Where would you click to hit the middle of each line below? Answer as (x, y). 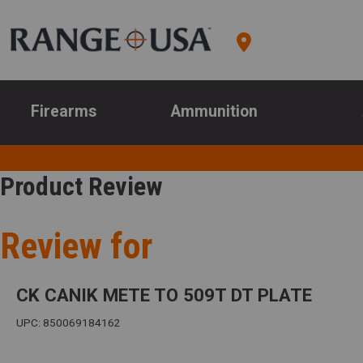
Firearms (63, 112)
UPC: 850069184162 (68, 323)
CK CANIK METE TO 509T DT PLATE (164, 295)
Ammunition (215, 112)
